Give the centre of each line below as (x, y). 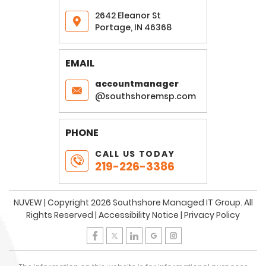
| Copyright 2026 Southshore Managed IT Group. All (147, 203)
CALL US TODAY (135, 154)
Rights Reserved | (62, 215)
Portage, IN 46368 (133, 28)
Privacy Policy (212, 215)
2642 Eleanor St (128, 16)
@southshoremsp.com (145, 96)
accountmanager (137, 84)
